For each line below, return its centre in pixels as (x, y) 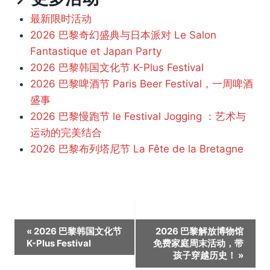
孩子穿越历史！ (206, 255)
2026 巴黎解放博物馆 (199, 231)
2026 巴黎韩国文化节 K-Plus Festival (117, 68)
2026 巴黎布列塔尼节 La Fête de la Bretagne (137, 149)
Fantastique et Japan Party (96, 52)
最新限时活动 (61, 19)
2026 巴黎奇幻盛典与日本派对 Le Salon (123, 35)
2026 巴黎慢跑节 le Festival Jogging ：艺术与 (138, 117)
